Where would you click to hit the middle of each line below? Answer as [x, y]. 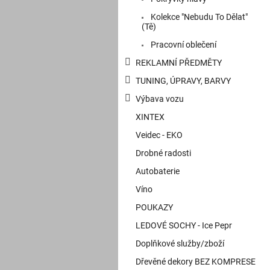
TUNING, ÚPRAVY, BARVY [183, 81]
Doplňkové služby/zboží [180, 244]
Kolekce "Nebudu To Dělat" [198, 17]
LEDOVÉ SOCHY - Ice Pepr [184, 226]
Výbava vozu [160, 99]
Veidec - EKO [159, 135]
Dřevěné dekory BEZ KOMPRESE [196, 262]
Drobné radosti [163, 153]
